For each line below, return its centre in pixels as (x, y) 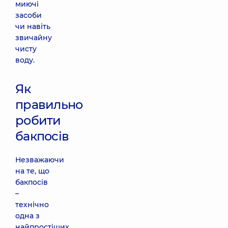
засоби (28, 15)
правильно (49, 105)
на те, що (32, 171)
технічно (32, 205)
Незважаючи (40, 160)
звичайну (34, 38)
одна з (27, 216)
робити (38, 120)
